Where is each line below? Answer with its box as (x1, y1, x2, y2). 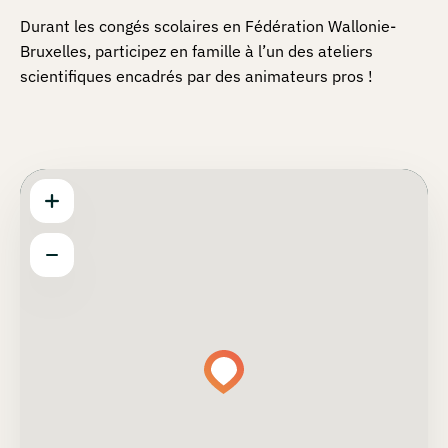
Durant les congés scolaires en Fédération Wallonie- (20, 16, 396, 37)
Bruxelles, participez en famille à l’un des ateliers (20, 41, 373, 62)
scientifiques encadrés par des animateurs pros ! (20, 66, 373, 87)
